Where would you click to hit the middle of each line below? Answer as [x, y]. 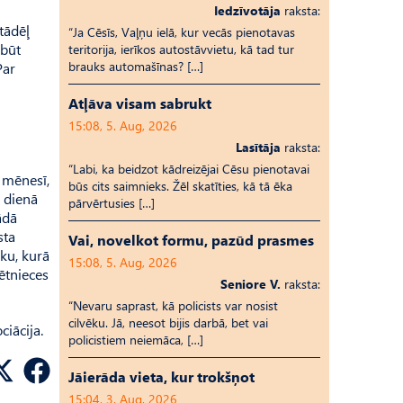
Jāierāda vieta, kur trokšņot [161, 376]
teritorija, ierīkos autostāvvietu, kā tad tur [181, 49]
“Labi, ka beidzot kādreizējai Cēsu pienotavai [189, 169]
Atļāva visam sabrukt [140, 103]
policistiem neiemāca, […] [136, 340]
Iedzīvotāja [247, 10]
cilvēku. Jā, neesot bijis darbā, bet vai [168, 322]
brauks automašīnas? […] [136, 66]
